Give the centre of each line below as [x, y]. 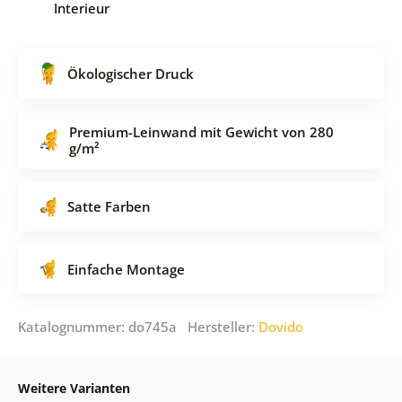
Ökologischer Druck [130, 73]
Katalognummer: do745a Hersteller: [138, 326]
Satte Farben [109, 206]
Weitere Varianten [74, 388]
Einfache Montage [126, 269]
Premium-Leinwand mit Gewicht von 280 [201, 131]
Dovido [280, 326]
